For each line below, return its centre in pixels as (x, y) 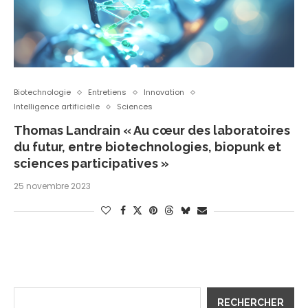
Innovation (164, 92)
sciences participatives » (91, 164)
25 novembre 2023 (52, 186)
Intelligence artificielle (57, 107)
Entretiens (107, 92)
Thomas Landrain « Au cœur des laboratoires (152, 131)
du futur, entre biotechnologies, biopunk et (147, 147)
